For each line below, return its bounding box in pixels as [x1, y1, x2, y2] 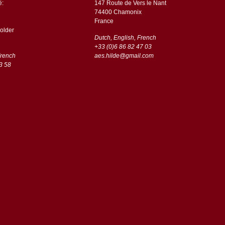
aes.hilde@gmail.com [94, 52, 154, 59]
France [94, 17, 114, 25]
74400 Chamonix [94, 8, 143, 16]
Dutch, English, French [94, 34, 156, 41]
